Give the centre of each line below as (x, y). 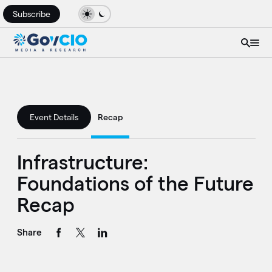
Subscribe (32, 14)
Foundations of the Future (135, 183)
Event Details (54, 117)
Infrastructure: (82, 162)
